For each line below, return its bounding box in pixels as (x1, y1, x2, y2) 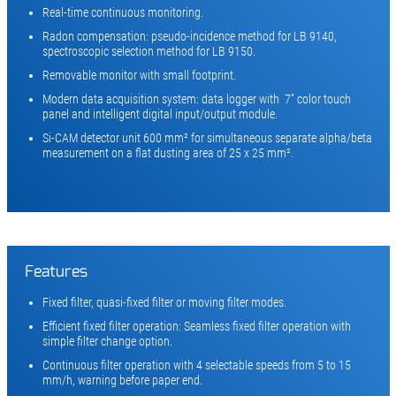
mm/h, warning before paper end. (42, 373, 202, 387)
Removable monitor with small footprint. (42, 67, 236, 82)
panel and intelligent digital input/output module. (42, 106, 278, 121)
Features (24, 260, 88, 285)
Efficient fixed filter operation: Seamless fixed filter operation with (42, 319, 351, 333)
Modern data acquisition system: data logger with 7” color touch (42, 91, 351, 106)
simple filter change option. (42, 334, 172, 348)
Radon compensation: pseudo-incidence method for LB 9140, (42, 28, 337, 43)
